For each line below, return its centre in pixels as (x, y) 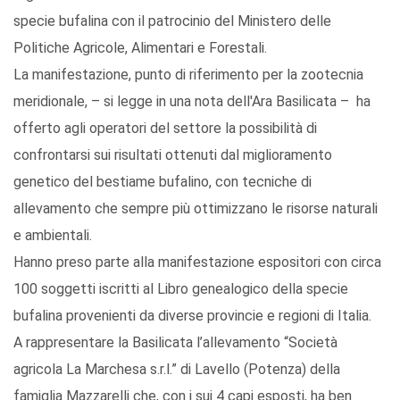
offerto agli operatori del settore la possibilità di (165, 129)
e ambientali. (53, 236)
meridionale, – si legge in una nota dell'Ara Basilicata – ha (192, 102)
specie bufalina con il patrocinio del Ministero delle (172, 21)
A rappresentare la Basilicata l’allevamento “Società (175, 343)
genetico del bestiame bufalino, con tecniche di (162, 182)
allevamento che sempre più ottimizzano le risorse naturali (196, 209)
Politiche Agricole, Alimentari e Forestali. (140, 48)
